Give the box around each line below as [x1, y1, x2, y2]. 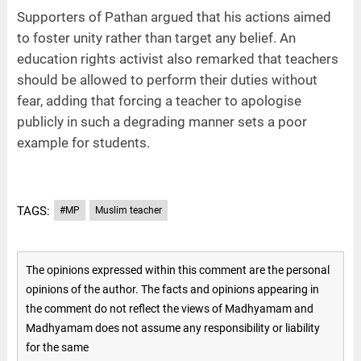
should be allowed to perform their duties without [16, 72, 317, 89]
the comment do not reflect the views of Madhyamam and [25, 302, 313, 316]
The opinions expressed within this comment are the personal [25, 263, 330, 277]
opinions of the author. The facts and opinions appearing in [25, 283, 319, 297]
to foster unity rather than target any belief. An [16, 30, 296, 47]
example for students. [16, 135, 150, 151]
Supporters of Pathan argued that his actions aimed [16, 9, 331, 26]
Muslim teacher [94, 205, 162, 217]
